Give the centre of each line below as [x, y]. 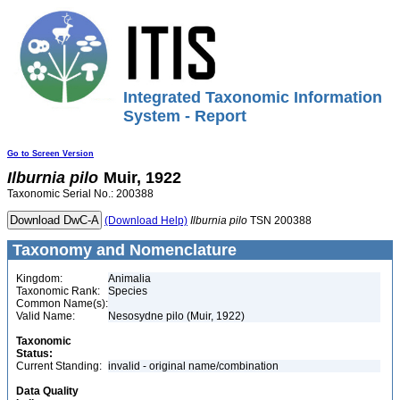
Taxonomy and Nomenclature [122, 250]
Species [128, 291]
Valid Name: [46, 316]
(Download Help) [146, 221]
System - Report [185, 116]
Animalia [129, 279]
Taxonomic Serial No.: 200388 [80, 194]
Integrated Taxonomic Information [253, 97]
